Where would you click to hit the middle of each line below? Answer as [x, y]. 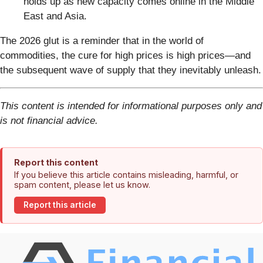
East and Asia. [55, 16]
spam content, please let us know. [82, 184]
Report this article [60, 205]
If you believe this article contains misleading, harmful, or [126, 174]
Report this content [56, 162]
